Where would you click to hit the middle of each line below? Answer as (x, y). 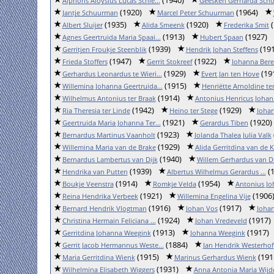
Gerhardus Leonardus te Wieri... (112, 74)
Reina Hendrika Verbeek (100, 196)
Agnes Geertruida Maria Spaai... (111, 37)
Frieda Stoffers (85, 61)
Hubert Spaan (221, 37)
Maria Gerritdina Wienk (98, 257)
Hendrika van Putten (95, 172)
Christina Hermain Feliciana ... (109, 220)
